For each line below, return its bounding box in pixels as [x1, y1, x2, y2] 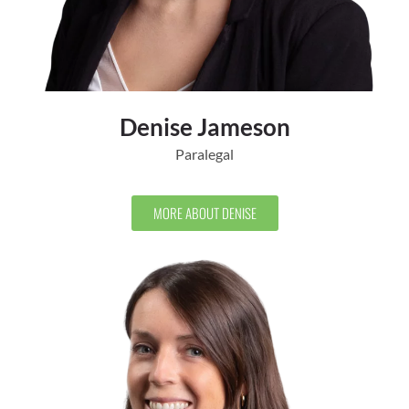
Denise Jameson [119, 112, 290, 142]
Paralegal [175, 145, 234, 163]
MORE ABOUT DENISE [152, 203, 257, 224]
